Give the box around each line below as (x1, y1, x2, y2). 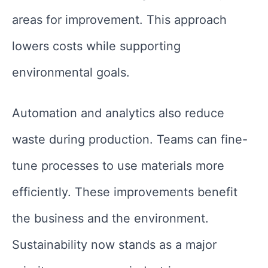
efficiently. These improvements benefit (12, 185, 237, 200)
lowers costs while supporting (12, 39, 181, 54)
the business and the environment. (12, 211, 209, 226)
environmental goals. (12, 65, 130, 80)
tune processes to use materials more (12, 159, 224, 173)
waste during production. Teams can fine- (12, 132, 248, 147)
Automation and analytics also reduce (12, 106, 224, 121)
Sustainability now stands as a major (12, 237, 217, 252)
